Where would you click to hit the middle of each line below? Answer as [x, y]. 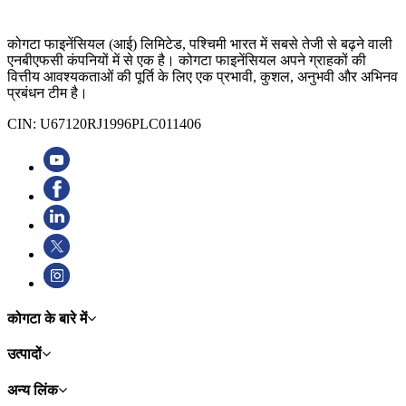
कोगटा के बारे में [47, 319]
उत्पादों [24, 354]
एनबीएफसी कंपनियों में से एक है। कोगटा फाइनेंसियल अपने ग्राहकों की [187, 60]
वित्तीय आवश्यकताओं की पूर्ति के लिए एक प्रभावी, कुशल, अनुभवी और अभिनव [203, 76]
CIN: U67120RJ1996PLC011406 [104, 123]
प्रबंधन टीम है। [48, 92]
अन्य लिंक [33, 390]
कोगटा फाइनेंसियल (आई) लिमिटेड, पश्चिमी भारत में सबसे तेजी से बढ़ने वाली [200, 43]
